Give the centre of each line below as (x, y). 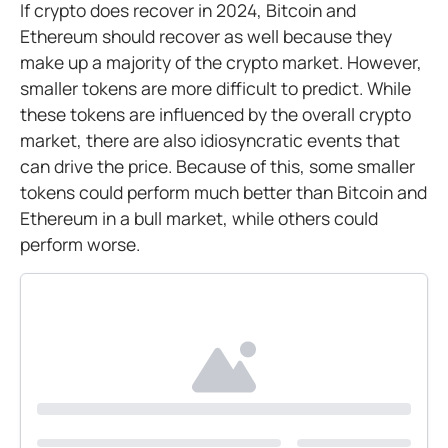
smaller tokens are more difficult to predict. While (215, 88)
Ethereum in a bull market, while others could (199, 218)
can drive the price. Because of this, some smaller (217, 166)
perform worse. (82, 244)
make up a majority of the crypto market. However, (221, 62)
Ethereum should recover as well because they (206, 36)
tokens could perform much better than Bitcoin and (223, 192)
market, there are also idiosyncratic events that (210, 140)
